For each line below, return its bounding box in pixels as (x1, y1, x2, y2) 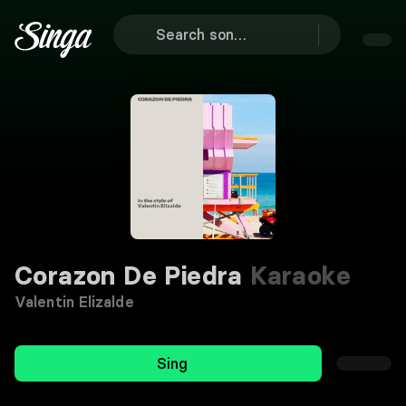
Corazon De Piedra (14, 260, 243, 291)
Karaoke (242, 260, 351, 291)
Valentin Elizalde (14, 293, 134, 311)
